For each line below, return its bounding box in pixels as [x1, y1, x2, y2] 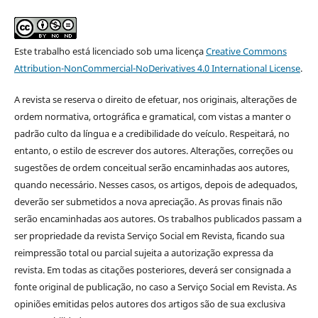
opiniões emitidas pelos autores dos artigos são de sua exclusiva [13, 297, 285, 310]
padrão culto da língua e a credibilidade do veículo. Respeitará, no [13, 126, 290, 140]
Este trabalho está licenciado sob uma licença [13, 44, 206, 57]
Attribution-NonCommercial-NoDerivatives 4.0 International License [13, 61, 300, 75]
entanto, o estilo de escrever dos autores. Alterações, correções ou [13, 143, 293, 157]
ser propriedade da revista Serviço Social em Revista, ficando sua [13, 229, 285, 242]
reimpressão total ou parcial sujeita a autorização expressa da [13, 246, 273, 259]
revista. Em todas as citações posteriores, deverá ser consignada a [13, 263, 291, 276]
